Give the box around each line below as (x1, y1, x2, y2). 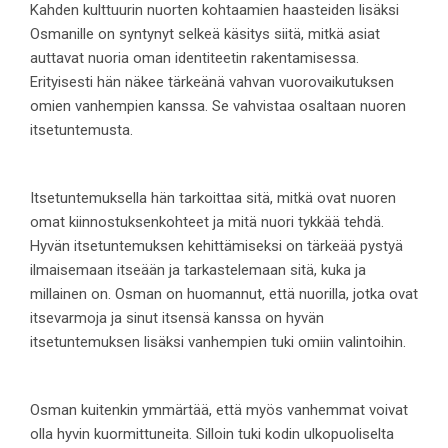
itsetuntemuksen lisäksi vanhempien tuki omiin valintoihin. (30, 333, 406, 352)
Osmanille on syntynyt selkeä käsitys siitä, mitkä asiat (30, 25, 380, 44)
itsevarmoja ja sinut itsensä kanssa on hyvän (30, 309, 324, 328)
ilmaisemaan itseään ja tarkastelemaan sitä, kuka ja (30, 261, 366, 280)
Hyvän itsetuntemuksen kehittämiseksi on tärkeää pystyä (30, 237, 403, 256)
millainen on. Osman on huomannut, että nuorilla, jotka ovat (30, 285, 418, 304)
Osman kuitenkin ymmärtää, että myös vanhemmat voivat (30, 401, 408, 420)
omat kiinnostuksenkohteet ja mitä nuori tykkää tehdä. (30, 213, 384, 232)
